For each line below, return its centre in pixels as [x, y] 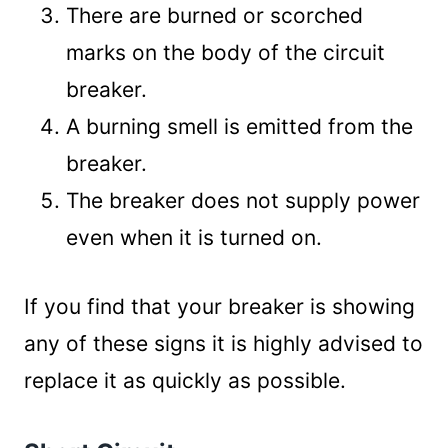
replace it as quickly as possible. [185, 380]
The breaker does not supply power [243, 200]
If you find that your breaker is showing [219, 306]
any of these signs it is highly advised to [223, 343]
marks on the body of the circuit [225, 52]
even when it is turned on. [194, 237]
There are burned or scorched [214, 15]
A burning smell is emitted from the [239, 126]
